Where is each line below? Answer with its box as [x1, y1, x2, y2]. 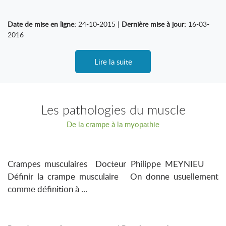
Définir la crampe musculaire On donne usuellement [8, 171, 218, 182]
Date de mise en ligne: [8, 19, 76, 29]
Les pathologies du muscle [40, 101, 186, 118]
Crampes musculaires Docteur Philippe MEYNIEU [8, 158, 218, 169]
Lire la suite [94, 56, 132, 67]
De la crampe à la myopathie [67, 119, 159, 129]
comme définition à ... [8, 183, 87, 195]
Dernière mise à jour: [122, 19, 186, 29]
